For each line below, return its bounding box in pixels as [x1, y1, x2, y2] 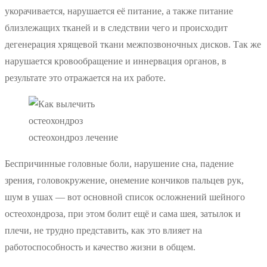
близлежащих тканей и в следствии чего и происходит [5, 23, 228, 33]
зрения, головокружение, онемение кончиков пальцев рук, [5, 175, 244, 186]
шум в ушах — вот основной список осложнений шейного [5, 192, 245, 203]
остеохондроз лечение [29, 132, 118, 143]
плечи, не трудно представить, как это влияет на [5, 225, 202, 236]
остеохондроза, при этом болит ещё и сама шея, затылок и [5, 209, 241, 219]
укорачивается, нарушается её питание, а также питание [5, 6, 233, 17]
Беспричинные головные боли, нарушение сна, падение [5, 159, 234, 169]
